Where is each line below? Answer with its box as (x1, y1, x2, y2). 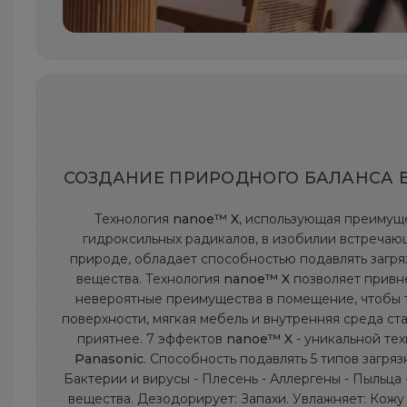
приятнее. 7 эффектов (76, 331, 226, 347)
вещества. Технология (75, 271, 223, 287)
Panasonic (74, 351, 144, 367)
